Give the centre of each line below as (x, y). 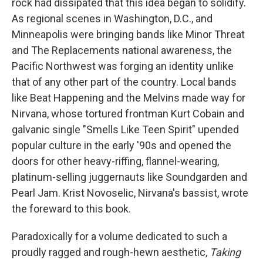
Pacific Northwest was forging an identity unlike (123, 66)
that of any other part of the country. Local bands (124, 82)
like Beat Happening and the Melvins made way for (129, 98)
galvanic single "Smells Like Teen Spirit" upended (125, 130)
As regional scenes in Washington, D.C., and (112, 19)
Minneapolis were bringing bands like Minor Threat (128, 35)
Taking (224, 252)
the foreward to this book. (71, 209)
